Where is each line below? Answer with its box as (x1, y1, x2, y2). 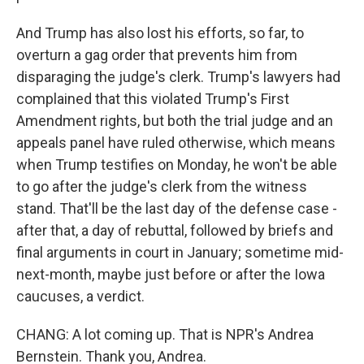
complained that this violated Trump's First (16, 90, 289, 107)
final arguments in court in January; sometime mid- (16, 244, 344, 261)
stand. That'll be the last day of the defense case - (16, 200, 337, 217)
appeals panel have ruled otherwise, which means (16, 134, 336, 151)
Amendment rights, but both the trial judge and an (16, 112, 333, 129)
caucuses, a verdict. (16, 288, 145, 305)
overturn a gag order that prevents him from (16, 46, 297, 63)
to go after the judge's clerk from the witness (16, 178, 307, 195)
